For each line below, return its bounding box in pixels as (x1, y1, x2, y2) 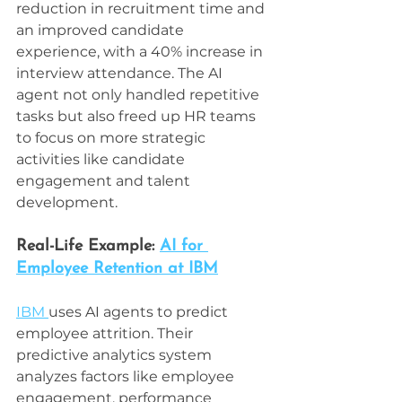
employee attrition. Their (16, 325, 197, 343)
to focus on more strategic (16, 129, 209, 147)
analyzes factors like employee (16, 368, 238, 386)
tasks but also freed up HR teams (16, 108, 259, 126)
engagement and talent (16, 172, 194, 190)
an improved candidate (16, 22, 188, 39)
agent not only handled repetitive (16, 86, 263, 104)
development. (16, 194, 118, 212)
